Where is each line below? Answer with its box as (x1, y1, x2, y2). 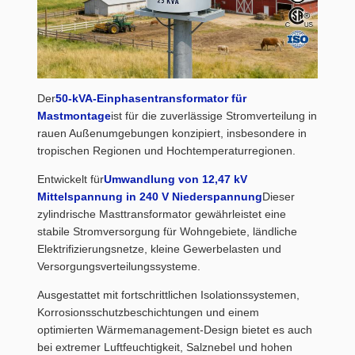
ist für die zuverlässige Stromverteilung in (111, 109, 317, 122)
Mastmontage (37, 109, 111, 122)
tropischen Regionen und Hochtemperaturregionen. (37, 144, 296, 157)
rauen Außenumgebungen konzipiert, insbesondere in (37, 127, 307, 139)
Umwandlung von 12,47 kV (104, 173, 247, 185)
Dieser (262, 190, 295, 203)
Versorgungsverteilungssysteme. (37, 260, 200, 273)
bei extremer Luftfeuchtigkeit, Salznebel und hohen (37, 341, 292, 353)
